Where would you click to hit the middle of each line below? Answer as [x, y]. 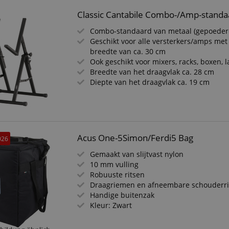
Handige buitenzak [122, 195]
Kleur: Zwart [111, 205]
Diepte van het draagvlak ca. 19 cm [150, 82]
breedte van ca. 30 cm [128, 51]
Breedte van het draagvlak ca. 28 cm [152, 72]
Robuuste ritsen [118, 175]
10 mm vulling [114, 164]
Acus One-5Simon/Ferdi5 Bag [135, 138]
